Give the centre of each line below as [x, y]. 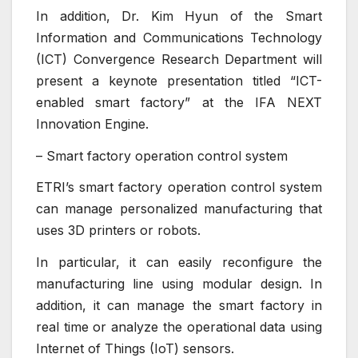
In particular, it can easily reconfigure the [179, 263]
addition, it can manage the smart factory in [179, 306]
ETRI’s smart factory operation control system [179, 187]
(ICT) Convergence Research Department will [179, 59]
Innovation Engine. [92, 123]
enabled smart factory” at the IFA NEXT [179, 102]
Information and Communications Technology [179, 37]
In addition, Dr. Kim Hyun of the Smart [179, 16]
